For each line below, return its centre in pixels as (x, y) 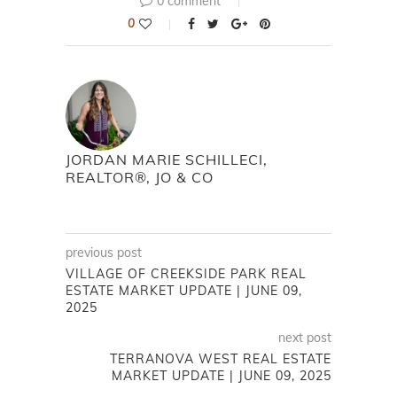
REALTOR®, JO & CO (140, 177)
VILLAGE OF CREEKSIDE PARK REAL (186, 273)
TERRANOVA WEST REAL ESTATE (221, 358)
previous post (104, 252)
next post (305, 337)
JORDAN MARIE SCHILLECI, (167, 159)
